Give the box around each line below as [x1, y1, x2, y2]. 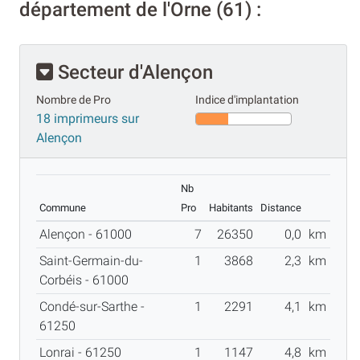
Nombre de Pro [36, 93, 111, 108]
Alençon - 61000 [39, 227, 138, 243]
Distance [260, 202, 301, 215]
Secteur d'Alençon [53, 61, 213, 84]
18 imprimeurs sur [36, 111, 139, 127]
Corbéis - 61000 [39, 272, 135, 288]
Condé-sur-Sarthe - [39, 299, 145, 315]
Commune [39, 202, 86, 215]
